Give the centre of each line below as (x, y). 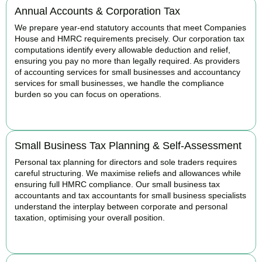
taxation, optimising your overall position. (90, 217)
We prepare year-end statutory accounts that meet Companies (130, 27)
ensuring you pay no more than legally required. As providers (127, 61)
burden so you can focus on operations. (88, 94)
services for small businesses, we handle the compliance (119, 83)
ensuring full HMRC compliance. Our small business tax (117, 184)
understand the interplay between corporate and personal (121, 206)
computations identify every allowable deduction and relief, (123, 49)
